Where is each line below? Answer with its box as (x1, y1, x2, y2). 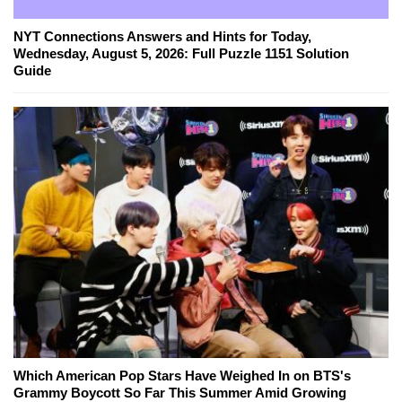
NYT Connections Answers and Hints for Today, (13, 29, 311, 45)
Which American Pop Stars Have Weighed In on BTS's (13, 368, 351, 384)
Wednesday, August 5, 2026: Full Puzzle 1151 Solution (13, 46, 349, 62)
